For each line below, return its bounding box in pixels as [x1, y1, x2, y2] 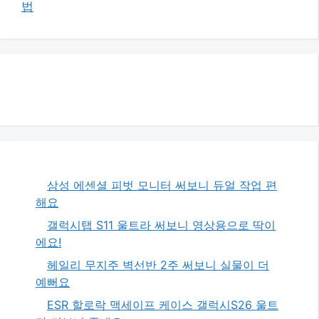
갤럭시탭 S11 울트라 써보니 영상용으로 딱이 [47, 217, 276, 232]
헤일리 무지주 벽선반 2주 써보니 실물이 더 [47, 257, 269, 272]
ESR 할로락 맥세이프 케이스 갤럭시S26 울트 [47, 297, 278, 312]
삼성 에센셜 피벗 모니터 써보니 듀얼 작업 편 [47, 177, 277, 192]
